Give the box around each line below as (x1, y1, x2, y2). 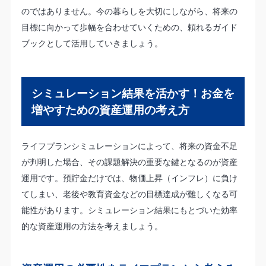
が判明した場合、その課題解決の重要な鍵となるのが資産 (21, 156, 237, 168)
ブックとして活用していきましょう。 (21, 37, 163, 49)
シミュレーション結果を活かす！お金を (31, 85, 235, 102)
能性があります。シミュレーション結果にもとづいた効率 (21, 204, 237, 216)
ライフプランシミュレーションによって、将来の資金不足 (21, 140, 237, 152)
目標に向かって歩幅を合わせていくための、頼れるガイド (21, 21, 237, 33)
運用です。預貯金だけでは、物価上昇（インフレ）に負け (21, 172, 237, 184)
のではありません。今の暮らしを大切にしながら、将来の (21, 5, 237, 17)
